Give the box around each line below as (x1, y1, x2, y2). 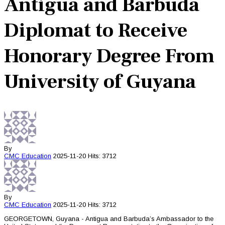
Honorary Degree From (4, 43, 214, 69)
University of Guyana (4, 69, 196, 95)
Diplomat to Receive (4, 18, 187, 44)
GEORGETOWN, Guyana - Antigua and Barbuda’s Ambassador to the (4, 215, 213, 223)
